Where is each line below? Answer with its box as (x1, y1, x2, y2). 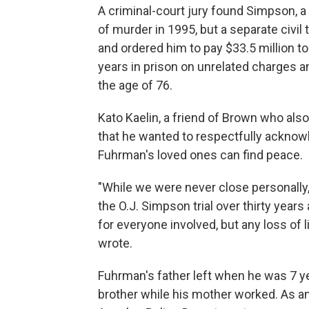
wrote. (98, 236, 132, 251)
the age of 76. (98, 78, 172, 93)
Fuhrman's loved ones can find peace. (98, 148, 303, 163)
